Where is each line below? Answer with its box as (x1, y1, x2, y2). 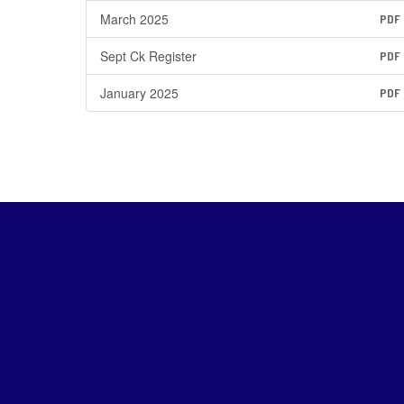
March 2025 (100, 10, 169, 28)
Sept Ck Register (100, 47, 197, 65)
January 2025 (100, 84, 179, 102)
